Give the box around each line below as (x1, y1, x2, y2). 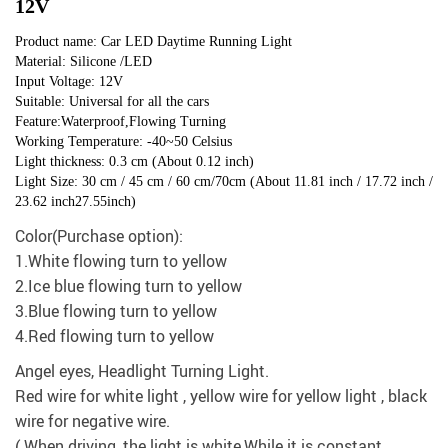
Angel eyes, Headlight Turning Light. (15, 360, 269, 383)
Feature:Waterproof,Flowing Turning (15, 114, 226, 130)
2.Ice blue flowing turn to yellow (15, 275, 242, 298)
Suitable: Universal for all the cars (15, 94, 209, 110)
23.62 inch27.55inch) (15, 194, 136, 210)
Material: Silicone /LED (15, 54, 152, 70)
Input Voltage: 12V (15, 74, 123, 90)
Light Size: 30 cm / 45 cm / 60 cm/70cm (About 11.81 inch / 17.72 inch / (15, 174, 433, 190)
